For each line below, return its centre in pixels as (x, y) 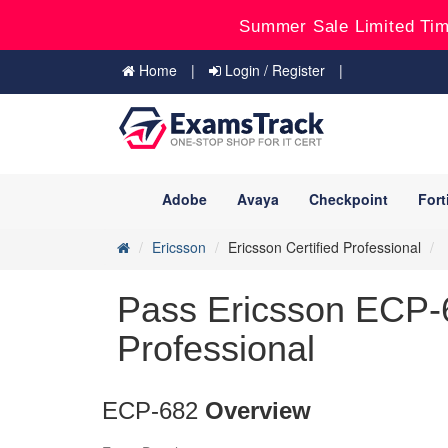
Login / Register (273, 70)
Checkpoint (348, 199)
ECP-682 (153, 410)
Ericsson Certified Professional (324, 247)
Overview (258, 410)
